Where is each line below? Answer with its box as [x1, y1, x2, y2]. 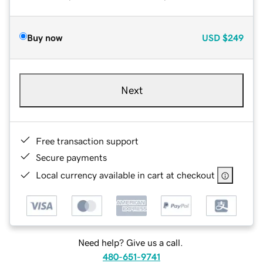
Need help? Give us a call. [77, 238, 183, 248]
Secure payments [36, 152, 107, 162]
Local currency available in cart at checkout [36, 170, 215, 180]
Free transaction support [36, 136, 139, 146]
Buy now [27, 32, 62, 42]
